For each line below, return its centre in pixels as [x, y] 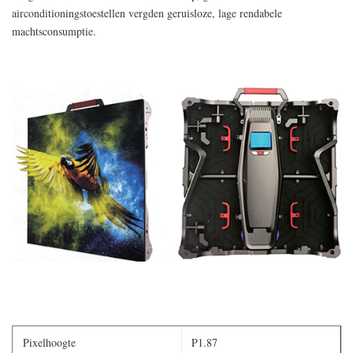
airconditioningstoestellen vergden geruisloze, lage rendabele [147, 13]
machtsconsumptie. [54, 31]
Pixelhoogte [49, 342]
